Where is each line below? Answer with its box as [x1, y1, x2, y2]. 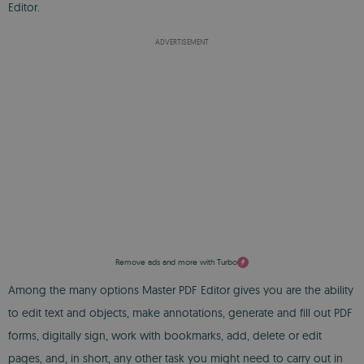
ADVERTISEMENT [155, 37, 209, 46]
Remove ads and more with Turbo [115, 257, 237, 267]
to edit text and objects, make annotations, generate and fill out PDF [8, 305, 353, 320]
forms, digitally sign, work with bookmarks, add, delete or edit [8, 328, 322, 343]
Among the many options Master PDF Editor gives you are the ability [8, 283, 353, 297]
